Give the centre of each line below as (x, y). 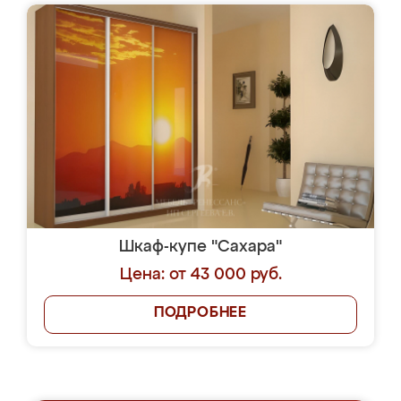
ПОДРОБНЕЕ (200, 313)
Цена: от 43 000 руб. (200, 275)
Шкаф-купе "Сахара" (200, 247)
